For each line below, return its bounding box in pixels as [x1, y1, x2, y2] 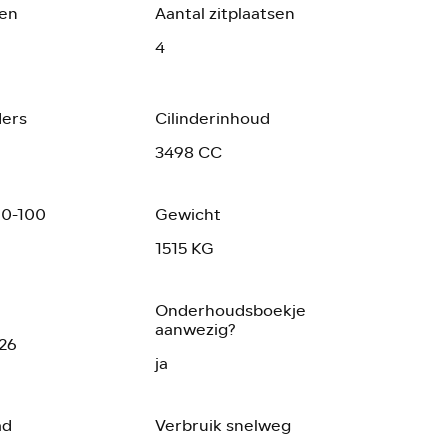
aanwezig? [154, 316, 235, 342]
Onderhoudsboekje [154, 297, 306, 323]
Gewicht [154, 201, 221, 227]
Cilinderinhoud [154, 105, 270, 131]
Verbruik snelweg [154, 412, 291, 438]
